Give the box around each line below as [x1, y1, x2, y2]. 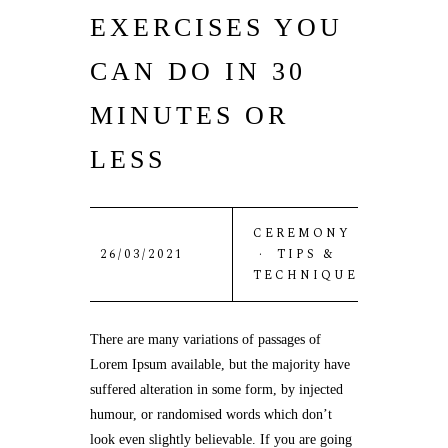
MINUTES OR [90, 101, 289, 130]
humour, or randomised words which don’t [90, 407, 332, 422]
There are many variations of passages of [90, 332, 321, 347]
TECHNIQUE [253, 266, 358, 285]
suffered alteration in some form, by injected [90, 382, 343, 397]
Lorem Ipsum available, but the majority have [90, 357, 350, 372]
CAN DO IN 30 [90, 57, 306, 86]
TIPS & [277, 245, 335, 264]
